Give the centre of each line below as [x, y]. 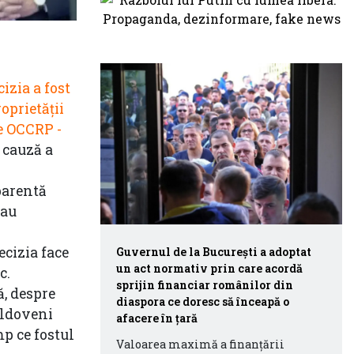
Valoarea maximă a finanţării [200, 344]
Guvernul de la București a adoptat [214, 251]
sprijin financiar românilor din [205, 284]
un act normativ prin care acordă [209, 268]
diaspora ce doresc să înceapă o [203, 301]
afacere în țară [157, 318]
